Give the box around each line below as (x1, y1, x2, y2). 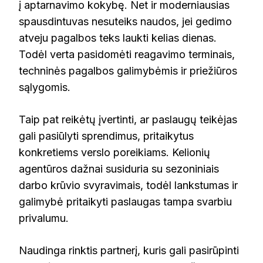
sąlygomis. (19, 80, 70, 93)
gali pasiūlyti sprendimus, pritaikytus (19, 129, 194, 142)
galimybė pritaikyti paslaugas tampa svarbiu (19, 195, 232, 208)
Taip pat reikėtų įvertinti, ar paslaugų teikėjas (19, 113, 237, 126)
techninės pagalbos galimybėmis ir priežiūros (19, 64, 237, 77)
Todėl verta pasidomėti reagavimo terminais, (19, 48, 235, 60)
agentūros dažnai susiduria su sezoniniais (19, 162, 219, 175)
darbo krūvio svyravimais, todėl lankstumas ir (19, 178, 238, 191)
